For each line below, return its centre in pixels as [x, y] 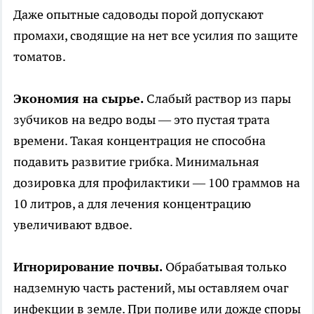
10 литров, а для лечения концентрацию [132, 203]
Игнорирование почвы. [88, 266]
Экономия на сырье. [78, 98]
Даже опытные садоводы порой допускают [138, 14]
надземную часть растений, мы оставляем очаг [151, 287]
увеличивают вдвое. [73, 224]
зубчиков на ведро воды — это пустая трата [142, 119]
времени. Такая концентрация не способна [139, 140]
